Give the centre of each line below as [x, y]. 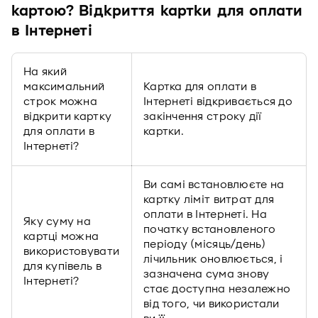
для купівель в [62, 266]
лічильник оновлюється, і [213, 259]
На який [45, 72]
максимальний [64, 87]
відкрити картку [68, 116]
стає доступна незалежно [217, 289]
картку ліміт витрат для [209, 199]
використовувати [72, 251]
